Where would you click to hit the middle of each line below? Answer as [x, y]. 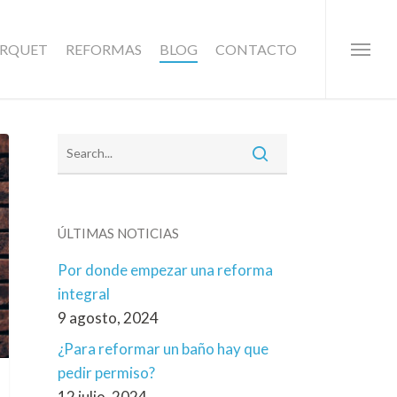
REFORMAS [104, 49]
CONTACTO [256, 49]
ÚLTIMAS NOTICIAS [118, 233]
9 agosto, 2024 [108, 318]
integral [84, 294]
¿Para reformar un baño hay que [163, 349]
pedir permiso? [106, 373]
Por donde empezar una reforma [165, 270]
